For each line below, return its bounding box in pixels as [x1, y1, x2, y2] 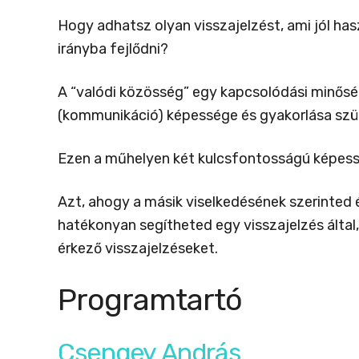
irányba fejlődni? [58, 40, 168, 58]
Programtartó [58, 281, 242, 318]
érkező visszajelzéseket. [58, 240, 218, 257]
